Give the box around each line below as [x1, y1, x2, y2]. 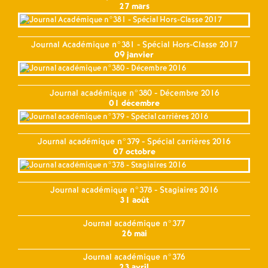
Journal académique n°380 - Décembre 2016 [49, 87, 219, 99]
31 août [119, 194, 149, 206]
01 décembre [108, 97, 160, 109]
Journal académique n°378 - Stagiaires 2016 [50, 184, 218, 196]
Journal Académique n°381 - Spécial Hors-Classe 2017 [31, 38, 237, 51]
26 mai [121, 227, 147, 240]
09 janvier [114, 48, 154, 61]
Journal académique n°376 [83, 251, 185, 263]
